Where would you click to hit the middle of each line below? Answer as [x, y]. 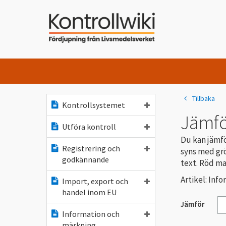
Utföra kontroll [89, 127]
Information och [91, 214]
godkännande [86, 159]
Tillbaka [204, 98]
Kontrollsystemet [94, 105]
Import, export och [95, 181]
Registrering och [91, 148]
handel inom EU [89, 192]
